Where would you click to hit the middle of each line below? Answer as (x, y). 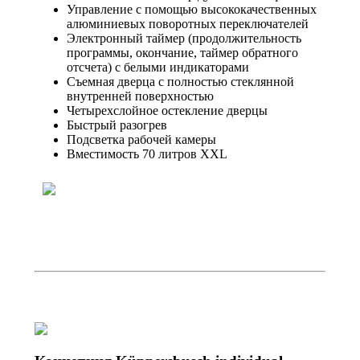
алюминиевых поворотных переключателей (188, 23)
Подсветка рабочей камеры (141, 139)
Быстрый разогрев (117, 125)
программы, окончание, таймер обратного (182, 52)
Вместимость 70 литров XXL (147, 153)
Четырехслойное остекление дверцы (167, 110)
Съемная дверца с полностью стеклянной (180, 81)
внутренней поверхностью (140, 96)
